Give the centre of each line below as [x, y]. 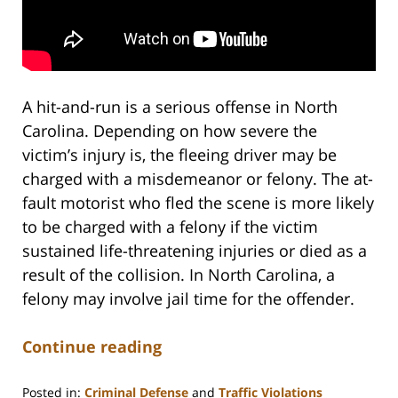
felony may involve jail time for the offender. [188, 298]
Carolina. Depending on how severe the [170, 130]
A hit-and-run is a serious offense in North [180, 106]
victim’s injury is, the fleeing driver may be [179, 154]
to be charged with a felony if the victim [170, 226]
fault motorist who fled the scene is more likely [198, 202]
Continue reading [92, 346]
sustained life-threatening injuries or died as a [195, 250]
